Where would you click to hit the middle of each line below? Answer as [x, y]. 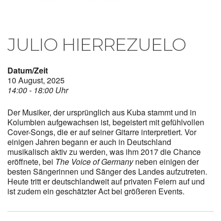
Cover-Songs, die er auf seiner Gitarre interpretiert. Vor [102, 132]
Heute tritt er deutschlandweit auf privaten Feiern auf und [106, 181]
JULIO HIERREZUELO [97, 44]
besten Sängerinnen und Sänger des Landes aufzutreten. [107, 171]
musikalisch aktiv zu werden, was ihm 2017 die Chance [104, 151]
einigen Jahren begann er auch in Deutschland [89, 142]
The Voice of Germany [94, 161]
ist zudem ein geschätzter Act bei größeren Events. [96, 191]
